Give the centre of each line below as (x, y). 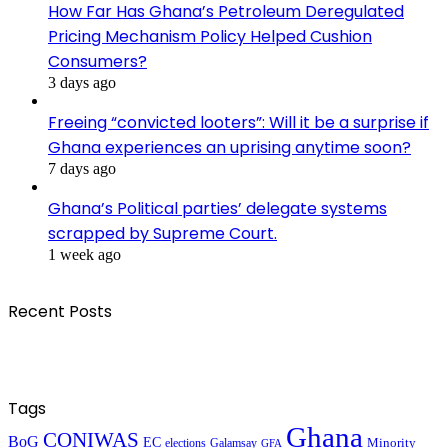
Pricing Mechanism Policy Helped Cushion (210, 37)
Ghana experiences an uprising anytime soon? (229, 148)
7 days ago (82, 169)
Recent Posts (60, 312)
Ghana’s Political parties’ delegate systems (217, 209)
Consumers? (97, 62)
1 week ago (84, 255)
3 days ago (82, 83)
